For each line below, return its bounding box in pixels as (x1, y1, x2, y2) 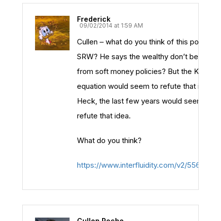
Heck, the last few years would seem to (77, 96, 212, 106)
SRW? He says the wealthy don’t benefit (77, 52, 214, 61)
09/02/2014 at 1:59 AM (79, 22, 143, 29)
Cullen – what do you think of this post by (77, 37, 216, 46)
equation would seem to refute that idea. (77, 81, 214, 91)
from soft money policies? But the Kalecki (77, 67, 219, 76)
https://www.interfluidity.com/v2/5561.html (77, 160, 219, 170)
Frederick (77, 15, 110, 23)
